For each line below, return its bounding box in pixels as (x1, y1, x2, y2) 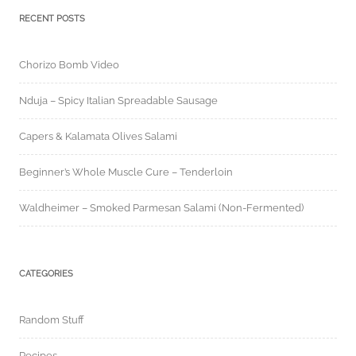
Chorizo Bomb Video (19, 59, 119, 72)
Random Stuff (19, 314, 84, 327)
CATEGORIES (19, 269, 73, 280)
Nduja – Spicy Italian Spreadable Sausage (19, 95, 218, 107)
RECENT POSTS (19, 14, 85, 25)
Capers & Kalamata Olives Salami (19, 130, 177, 143)
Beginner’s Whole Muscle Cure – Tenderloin (19, 166, 233, 179)
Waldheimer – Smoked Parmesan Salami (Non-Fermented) (19, 202, 304, 215)
